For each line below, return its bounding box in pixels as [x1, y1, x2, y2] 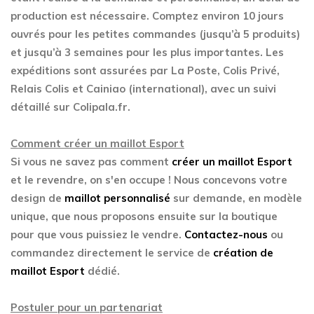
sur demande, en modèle [170, 191, 302, 205]
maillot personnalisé [64, 191, 170, 205]
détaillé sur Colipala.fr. [11, 100, 130, 114]
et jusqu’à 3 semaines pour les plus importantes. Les [11, 46, 284, 59]
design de [11, 191, 64, 205]
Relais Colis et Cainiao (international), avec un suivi [11, 82, 276, 95]
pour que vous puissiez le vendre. [11, 228, 184, 241]
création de [213, 246, 273, 259]
